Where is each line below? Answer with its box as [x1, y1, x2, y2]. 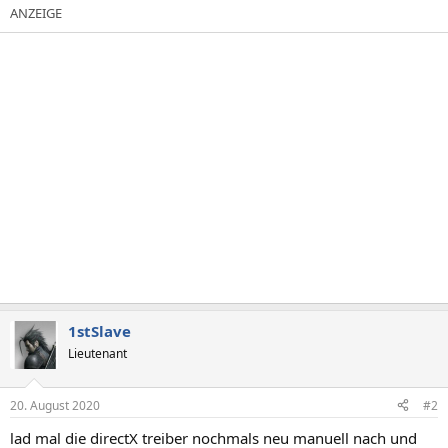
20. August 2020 [10, 396, 100, 414]
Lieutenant [68, 345, 127, 362]
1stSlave [68, 321, 131, 341]
